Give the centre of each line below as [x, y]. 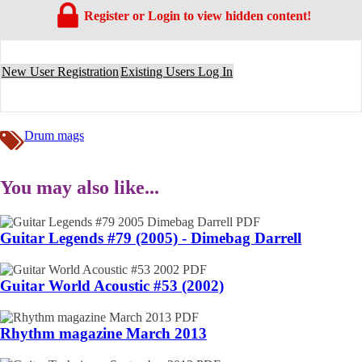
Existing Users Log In [177, 72]
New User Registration [60, 72]
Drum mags [54, 135]
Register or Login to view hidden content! [197, 16]
